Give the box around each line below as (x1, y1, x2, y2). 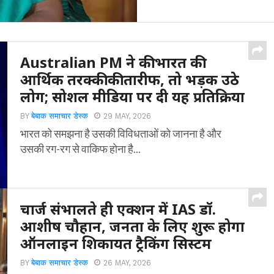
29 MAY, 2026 (103, 111, 152, 120)
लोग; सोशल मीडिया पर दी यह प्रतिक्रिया (20, 87, 245, 106)
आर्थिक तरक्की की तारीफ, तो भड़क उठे (20, 70, 240, 89)
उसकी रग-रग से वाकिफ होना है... (20, 142, 141, 155)
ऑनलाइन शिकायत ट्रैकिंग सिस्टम (20, 234, 212, 253)
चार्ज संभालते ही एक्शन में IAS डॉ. (20, 199, 217, 219)
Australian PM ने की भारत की (20, 53, 203, 72)
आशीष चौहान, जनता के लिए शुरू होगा (20, 217, 245, 236)
